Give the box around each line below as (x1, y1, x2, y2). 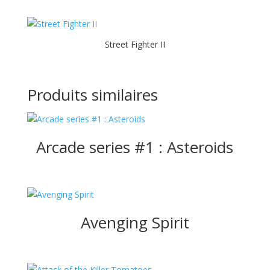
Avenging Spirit (80, 211, 189, 233)
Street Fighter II (104, 39, 165, 51)
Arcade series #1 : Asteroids (36, 136, 234, 158)
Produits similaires (27, 83, 158, 105)
